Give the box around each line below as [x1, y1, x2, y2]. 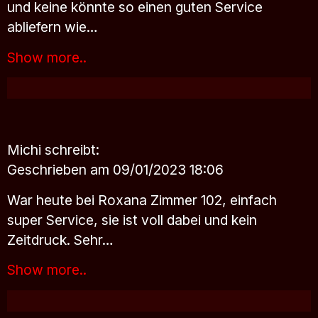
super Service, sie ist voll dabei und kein [7, 211, 257, 229]
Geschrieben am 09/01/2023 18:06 [7, 160, 224, 178]
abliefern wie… [7, 18, 98, 36]
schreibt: [45, 141, 99, 158]
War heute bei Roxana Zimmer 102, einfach [7, 191, 277, 209]
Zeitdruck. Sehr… [7, 231, 114, 248]
